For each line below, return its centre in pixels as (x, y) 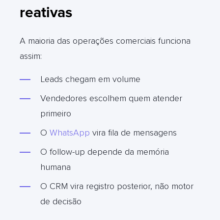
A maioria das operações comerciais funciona (105, 41)
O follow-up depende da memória (105, 151)
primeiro (56, 113)
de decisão (61, 201)
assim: (31, 56)
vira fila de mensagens (135, 132)
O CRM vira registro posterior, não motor (117, 186)
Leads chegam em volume (90, 79)
